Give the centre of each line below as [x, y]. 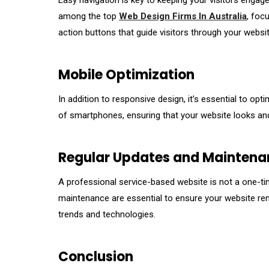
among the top [89, 17]
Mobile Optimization [126, 75]
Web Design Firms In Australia [183, 17]
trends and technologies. [107, 215]
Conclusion [96, 257]
